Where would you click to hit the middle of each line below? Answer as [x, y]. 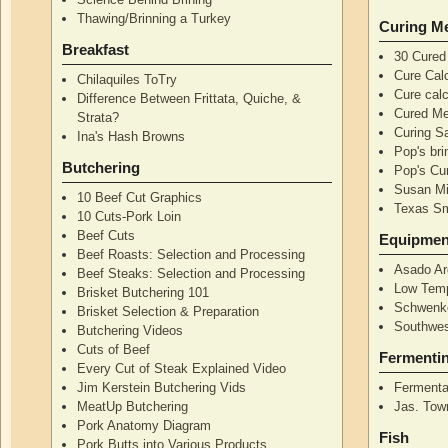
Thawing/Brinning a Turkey [154, 18]
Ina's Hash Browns [131, 136]
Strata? [98, 117]
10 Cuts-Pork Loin [129, 216]
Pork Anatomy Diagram [144, 425]
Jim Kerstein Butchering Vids [162, 387]
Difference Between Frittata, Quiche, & [189, 98]
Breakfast [95, 49]
